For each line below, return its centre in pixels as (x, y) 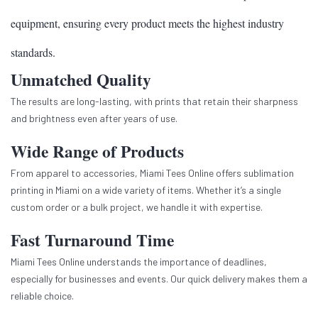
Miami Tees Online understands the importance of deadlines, (139, 262)
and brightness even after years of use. (94, 119)
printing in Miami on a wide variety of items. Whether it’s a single (146, 190)
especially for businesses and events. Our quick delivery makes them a (159, 279)
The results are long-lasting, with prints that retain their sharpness (154, 102)
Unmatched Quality (81, 80)
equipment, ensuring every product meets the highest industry (147, 23)
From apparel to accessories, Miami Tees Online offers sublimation (152, 173)
